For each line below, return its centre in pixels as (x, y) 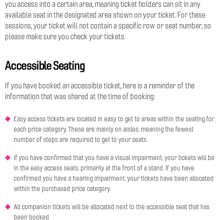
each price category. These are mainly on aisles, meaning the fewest (104, 129)
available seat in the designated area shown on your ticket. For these (105, 15)
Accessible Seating (45, 65)
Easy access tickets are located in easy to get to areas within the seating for (114, 119)
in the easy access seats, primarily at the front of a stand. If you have (104, 168)
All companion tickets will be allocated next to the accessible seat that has (112, 207)
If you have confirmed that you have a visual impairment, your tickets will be (114, 158)
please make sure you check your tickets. (65, 36)
